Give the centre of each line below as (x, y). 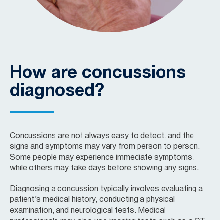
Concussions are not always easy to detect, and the (102, 136)
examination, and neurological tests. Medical (88, 210)
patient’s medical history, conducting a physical (92, 200)
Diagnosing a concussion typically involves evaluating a (106, 189)
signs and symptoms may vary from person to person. (105, 147)
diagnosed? (57, 91)
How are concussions (98, 73)
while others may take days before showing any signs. (104, 168)
